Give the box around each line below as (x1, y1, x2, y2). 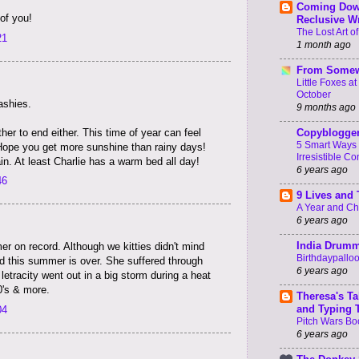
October (296, 89, 331, 101)
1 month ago (296, 39, 351, 50)
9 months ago (296, 102, 356, 113)
